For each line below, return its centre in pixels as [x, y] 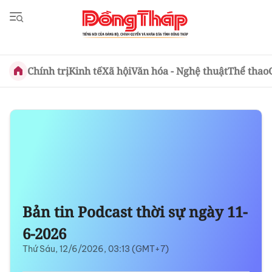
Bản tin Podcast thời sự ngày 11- [135, 212]
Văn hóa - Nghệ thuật [179, 71]
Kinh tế [85, 71]
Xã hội [116, 71]
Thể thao [248, 71]
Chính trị [48, 71]
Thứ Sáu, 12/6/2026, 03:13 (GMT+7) [96, 249]
